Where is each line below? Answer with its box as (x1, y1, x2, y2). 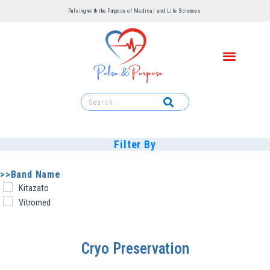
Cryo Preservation (81, 239, 189, 257)
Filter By (114, 138, 156, 151)
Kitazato (19, 183, 49, 194)
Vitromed (19, 196, 51, 208)
